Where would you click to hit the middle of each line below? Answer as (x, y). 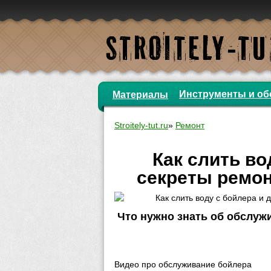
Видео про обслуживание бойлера (183, 264)
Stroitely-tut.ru (141, 125)
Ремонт (190, 125)
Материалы (140, 95)
